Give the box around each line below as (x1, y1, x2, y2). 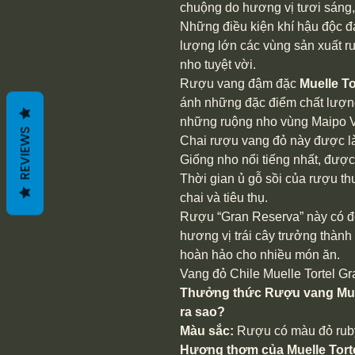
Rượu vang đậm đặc (180, 77, 300, 90)
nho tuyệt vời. (180, 58, 256, 71)
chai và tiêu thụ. (180, 191, 268, 204)
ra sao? (180, 305, 225, 319)
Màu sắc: (180, 324, 237, 338)
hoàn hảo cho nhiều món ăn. (180, 248, 343, 261)
